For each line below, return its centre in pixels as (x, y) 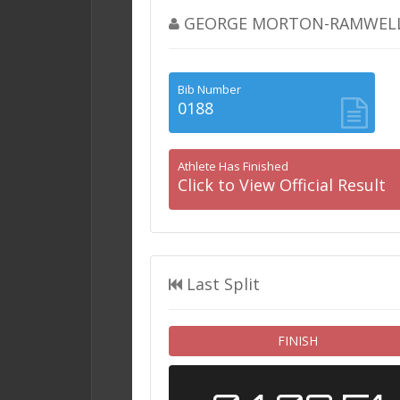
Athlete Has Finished (233, 167)
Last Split (223, 284)
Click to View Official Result (282, 185)
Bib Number (209, 90)
